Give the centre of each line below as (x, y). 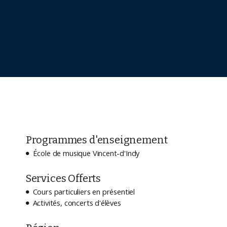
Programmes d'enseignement (97, 140)
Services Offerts (63, 178)
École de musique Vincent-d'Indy (86, 153)
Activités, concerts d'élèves (77, 202)
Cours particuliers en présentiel (84, 191)
